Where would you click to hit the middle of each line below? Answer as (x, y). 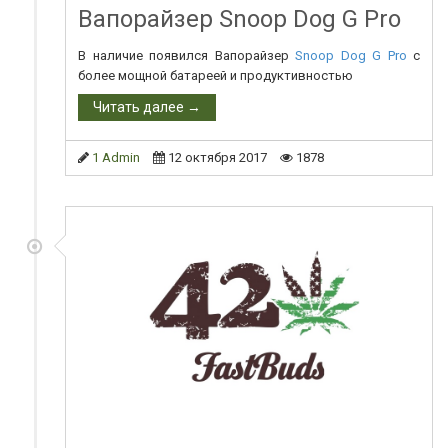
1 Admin (116, 157)
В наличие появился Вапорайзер (186, 55)
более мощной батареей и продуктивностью (215, 75)
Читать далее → (147, 106)
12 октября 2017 (217, 157)
